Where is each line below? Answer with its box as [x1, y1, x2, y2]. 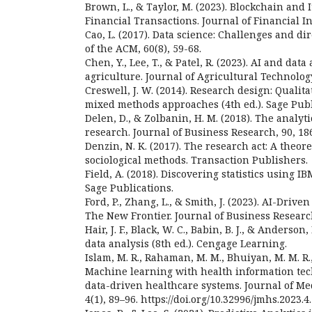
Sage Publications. [85, 181, 173, 194]
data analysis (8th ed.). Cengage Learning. [85, 237, 287, 250]
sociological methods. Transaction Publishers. [85, 153, 308, 166]
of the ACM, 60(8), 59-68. [85, 42, 201, 55]
